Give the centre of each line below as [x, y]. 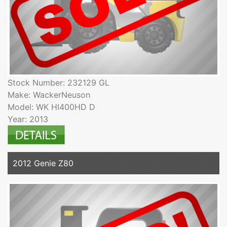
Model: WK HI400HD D [51, 107]
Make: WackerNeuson [49, 95]
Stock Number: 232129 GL [59, 83]
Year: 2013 [28, 119]
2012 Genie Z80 [43, 163]
